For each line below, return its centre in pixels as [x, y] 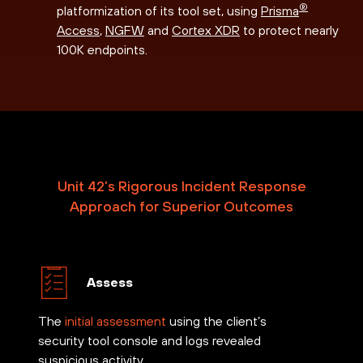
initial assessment [115, 321]
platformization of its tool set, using [159, 11]
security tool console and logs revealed [149, 341]
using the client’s [216, 321]
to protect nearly [289, 30]
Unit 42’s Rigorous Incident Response [181, 186]
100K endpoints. [102, 50]
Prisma [280, 11]
